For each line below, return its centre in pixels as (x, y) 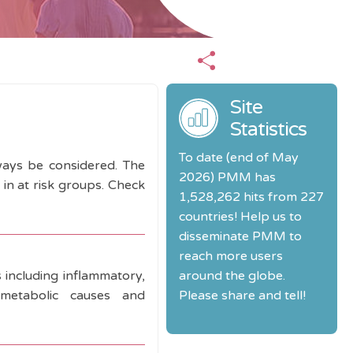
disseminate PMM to (240, 236)
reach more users (230, 256)
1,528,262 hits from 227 (251, 197)
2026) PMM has (227, 177)
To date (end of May (238, 158)
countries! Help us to (240, 217)
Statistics (268, 129)
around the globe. (232, 276)
